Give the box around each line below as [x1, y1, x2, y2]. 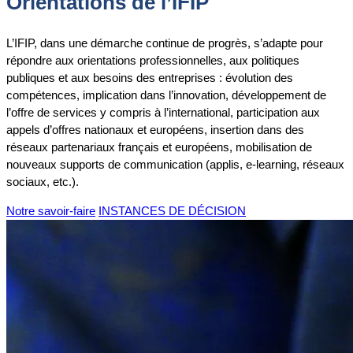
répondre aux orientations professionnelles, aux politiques [6, 54, 299, 68]
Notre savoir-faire [6, 204, 95, 218]
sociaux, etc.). [6, 175, 79, 189]
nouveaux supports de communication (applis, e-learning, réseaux [6, 158, 344, 172]
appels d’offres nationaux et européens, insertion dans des [6, 123, 304, 137]
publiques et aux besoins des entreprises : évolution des [6, 71, 293, 85]
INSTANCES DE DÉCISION [98, 204, 246, 218]
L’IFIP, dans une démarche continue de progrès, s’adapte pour [6, 36, 323, 50]
